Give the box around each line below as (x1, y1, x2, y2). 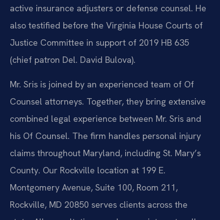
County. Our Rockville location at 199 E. (10, 164, 165, 176)
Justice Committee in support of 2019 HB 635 (10, 37, 189, 49)
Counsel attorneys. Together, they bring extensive (10, 95, 206, 107)
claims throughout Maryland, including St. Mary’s (10, 147, 201, 159)
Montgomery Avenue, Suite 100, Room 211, (10, 181, 178, 193)
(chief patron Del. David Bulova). (10, 54, 136, 66)
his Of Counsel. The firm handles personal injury (10, 130, 201, 141)
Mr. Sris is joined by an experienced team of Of (10, 78, 194, 90)
